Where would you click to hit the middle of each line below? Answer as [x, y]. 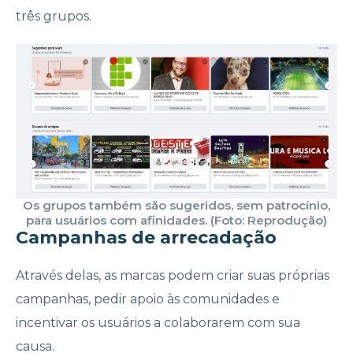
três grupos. [55, 17]
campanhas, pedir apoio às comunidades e [148, 299]
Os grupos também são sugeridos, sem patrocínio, [176, 206]
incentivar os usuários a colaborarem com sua [158, 323]
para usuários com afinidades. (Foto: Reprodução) [176, 221]
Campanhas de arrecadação [146, 238]
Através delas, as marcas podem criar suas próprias [173, 276]
